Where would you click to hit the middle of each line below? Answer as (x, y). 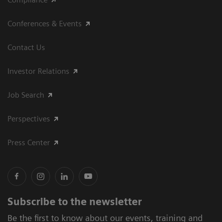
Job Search (26, 95)
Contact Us (26, 47)
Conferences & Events (45, 23)
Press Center (29, 142)
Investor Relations (38, 71)
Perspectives (29, 118)
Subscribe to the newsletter (75, 201)
